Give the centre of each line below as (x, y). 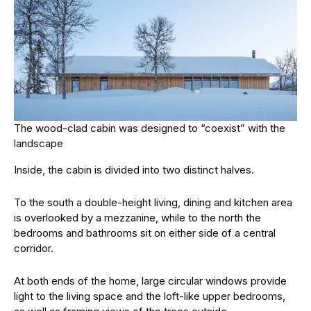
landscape (39, 143)
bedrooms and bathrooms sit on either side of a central (145, 233)
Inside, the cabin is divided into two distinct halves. (134, 170)
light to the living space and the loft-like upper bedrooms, (150, 296)
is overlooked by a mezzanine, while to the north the (137, 218)
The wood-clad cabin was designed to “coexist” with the (150, 128)
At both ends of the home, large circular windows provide (150, 281)
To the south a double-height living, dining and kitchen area (153, 202)
